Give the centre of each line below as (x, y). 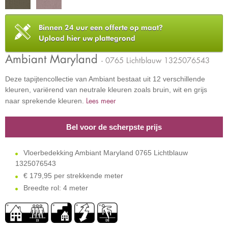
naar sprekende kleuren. (46, 101)
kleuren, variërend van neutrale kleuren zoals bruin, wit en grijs (106, 90)
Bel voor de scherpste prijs (114, 127)
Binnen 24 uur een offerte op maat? (101, 27)
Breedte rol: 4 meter (55, 188)
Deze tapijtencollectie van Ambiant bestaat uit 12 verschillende (105, 79)
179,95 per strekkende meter (76, 176)
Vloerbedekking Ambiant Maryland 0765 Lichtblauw (105, 153)
